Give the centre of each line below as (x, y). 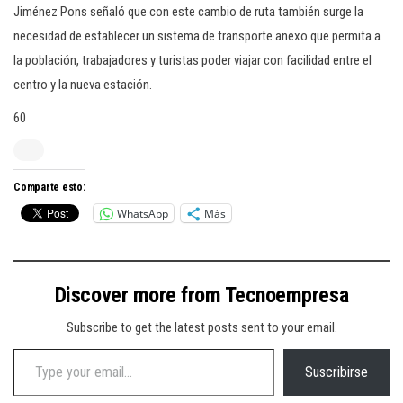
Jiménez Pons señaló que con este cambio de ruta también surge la (188, 12)
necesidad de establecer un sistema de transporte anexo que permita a (197, 36)
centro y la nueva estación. (84, 85)
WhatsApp (143, 213)
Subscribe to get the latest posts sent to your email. (201, 327)
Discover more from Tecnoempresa (201, 295)
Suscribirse (336, 372)
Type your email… (33, 348)
